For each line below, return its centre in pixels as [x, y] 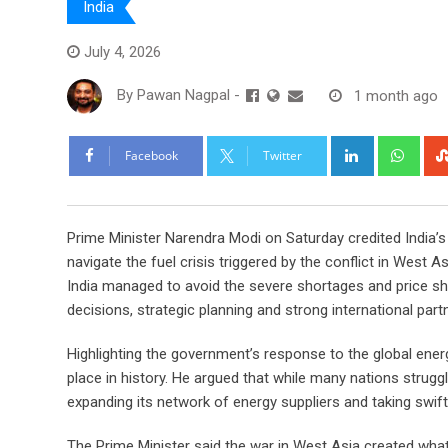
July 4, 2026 [122, 52]
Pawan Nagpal [183, 95]
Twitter [282, 156]
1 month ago [396, 95]
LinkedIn [397, 147]
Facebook [151, 156]
